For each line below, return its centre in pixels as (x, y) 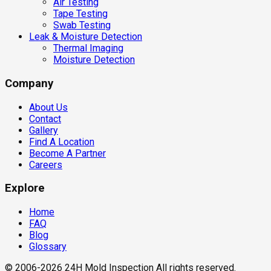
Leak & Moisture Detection (86, 37)
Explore (25, 188)
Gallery (44, 130)
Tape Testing (80, 14)
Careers (46, 165)
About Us (48, 107)
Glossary (48, 247)
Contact (45, 119)
